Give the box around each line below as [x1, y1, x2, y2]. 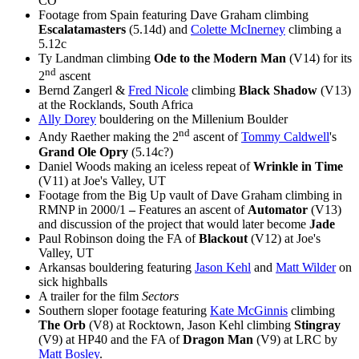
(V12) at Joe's [251, 231, 321, 245]
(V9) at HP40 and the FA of [38, 332, 183, 346]
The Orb [38, 317, 89, 332]
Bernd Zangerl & [38, 83, 128, 98]
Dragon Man [183, 332, 256, 346]
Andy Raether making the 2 [38, 130, 179, 144]
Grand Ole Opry [38, 144, 131, 159]
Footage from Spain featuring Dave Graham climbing [38, 7, 309, 22]
